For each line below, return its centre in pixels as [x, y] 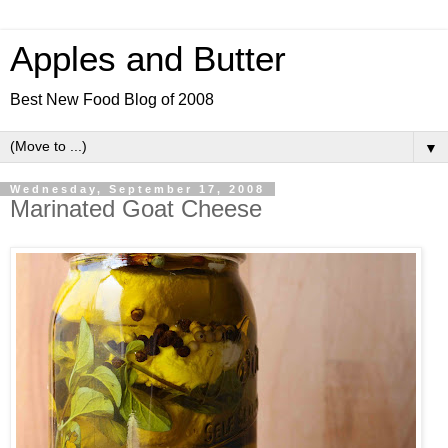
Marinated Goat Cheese [136, 208]
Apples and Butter [148, 59]
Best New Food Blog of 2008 [112, 99]
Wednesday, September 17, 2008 [137, 189]
